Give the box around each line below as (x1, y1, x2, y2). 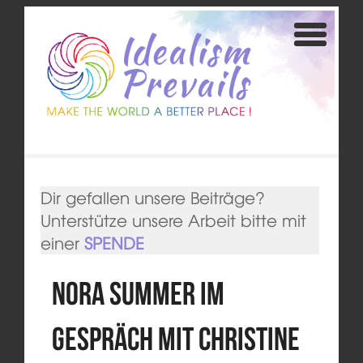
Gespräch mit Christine (51, 321, 300, 357)
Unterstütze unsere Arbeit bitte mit (40, 208, 306, 233)
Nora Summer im (51, 275, 224, 312)
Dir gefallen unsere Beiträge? (40, 186, 265, 210)
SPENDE (83, 231, 144, 255)
